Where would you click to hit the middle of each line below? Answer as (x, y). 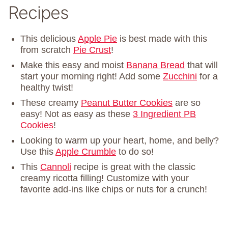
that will (201, 65)
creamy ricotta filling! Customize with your (105, 178)
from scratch (47, 50)
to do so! (135, 151)
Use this (38, 151)
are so (187, 103)
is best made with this (162, 38)
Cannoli (56, 167)
